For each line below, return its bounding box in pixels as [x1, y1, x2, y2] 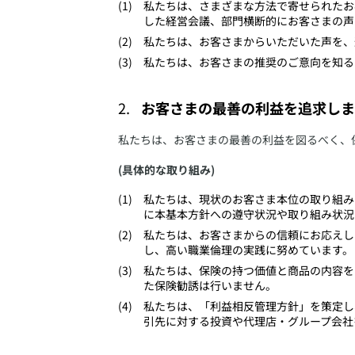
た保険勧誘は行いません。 [143, 277, 277, 293]
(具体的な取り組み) [118, 162, 215, 178]
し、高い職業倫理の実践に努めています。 [143, 241, 353, 258]
